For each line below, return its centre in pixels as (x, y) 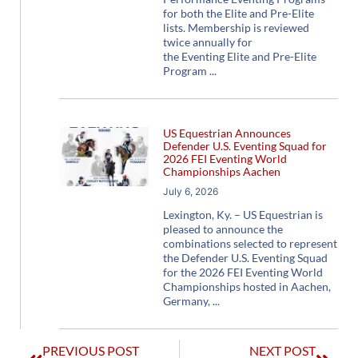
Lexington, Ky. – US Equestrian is (243, 214)
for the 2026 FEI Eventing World (243, 272)
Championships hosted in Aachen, (247, 286)
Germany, (186, 300)
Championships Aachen (221, 171)
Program (185, 70)
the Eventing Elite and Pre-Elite (239, 56)
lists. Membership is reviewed (236, 27)
